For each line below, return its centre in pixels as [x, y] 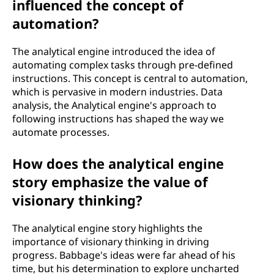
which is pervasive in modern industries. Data [117, 92]
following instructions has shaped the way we [118, 119]
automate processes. [61, 132]
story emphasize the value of [110, 182]
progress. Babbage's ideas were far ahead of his [124, 255]
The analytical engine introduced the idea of [114, 51]
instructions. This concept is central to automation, [130, 78]
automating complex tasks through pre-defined [123, 65]
